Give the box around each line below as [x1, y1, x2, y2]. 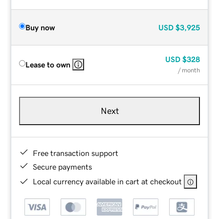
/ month [177, 66, 200, 73]
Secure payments [33, 162, 92, 171]
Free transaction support [33, 149, 119, 157]
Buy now [25, 23, 55, 31]
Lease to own [25, 60, 71, 68]
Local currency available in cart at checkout [33, 177, 182, 185]
